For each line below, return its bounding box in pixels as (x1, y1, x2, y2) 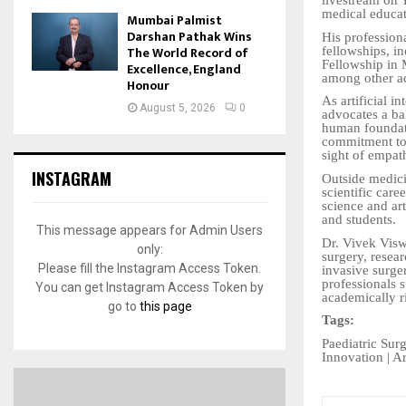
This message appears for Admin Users (36, 223, 263, 238)
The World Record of (127, 43, 248, 64)
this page (139, 299, 192, 314)
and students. (322, 212, 396, 227)
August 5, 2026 (140, 101, 216, 115)
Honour (127, 75, 169, 97)
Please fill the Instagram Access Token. (38, 261, 261, 276)
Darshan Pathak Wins (127, 26, 252, 48)
